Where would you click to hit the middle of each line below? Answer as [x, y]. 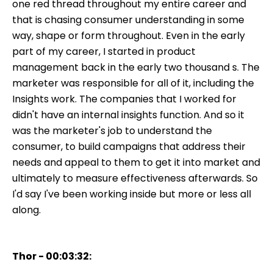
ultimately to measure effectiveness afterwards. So [135, 178]
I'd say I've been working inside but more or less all [132, 194]
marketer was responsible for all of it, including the [133, 83]
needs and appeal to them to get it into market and [136, 162]
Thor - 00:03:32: [52, 256]
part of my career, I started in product [104, 51]
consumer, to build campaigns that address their [129, 146]
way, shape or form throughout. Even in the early [129, 35]
